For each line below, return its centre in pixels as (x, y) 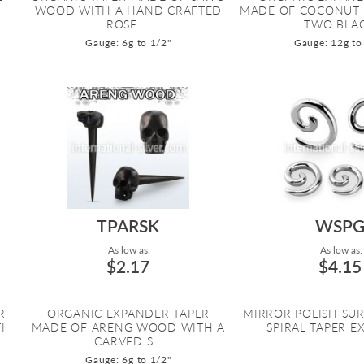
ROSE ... (128, 24)
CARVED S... (128, 341)
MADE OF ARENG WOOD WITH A (128, 327)
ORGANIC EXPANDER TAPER (128, 314)
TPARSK (128, 226)
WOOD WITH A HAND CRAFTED (128, 11)
